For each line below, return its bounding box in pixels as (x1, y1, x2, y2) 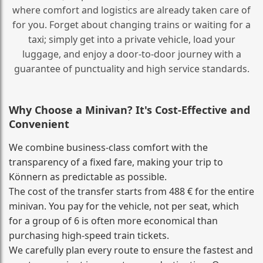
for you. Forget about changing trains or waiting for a (12, 18, 251, 31)
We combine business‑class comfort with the (9, 140, 208, 154)
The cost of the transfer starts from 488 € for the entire (9, 184, 254, 198)
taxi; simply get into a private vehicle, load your (28, 32, 235, 46)
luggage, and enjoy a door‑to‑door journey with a (22, 47, 241, 60)
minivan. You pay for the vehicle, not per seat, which (9, 199, 239, 213)
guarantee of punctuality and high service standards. (14, 62, 249, 75)
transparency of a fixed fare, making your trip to (9, 155, 223, 168)
